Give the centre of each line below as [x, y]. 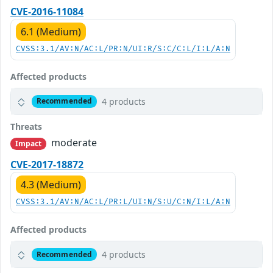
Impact [28, 143]
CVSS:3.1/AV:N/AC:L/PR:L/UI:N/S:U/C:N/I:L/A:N [123, 202]
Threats [26, 126]
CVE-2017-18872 [47, 165]
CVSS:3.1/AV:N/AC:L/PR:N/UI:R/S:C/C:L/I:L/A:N [123, 49]
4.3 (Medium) [51, 185]
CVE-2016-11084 [47, 11]
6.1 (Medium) [51, 31]
